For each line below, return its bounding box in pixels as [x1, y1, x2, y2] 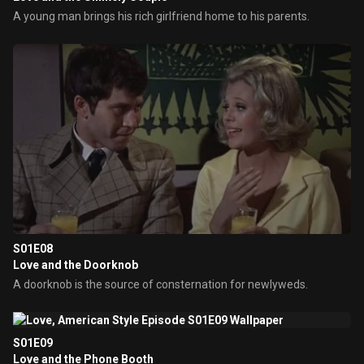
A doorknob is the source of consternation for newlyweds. [13, 278, 308, 291]
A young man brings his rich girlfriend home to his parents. [13, 10, 310, 23]
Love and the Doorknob [13, 258, 138, 271]
